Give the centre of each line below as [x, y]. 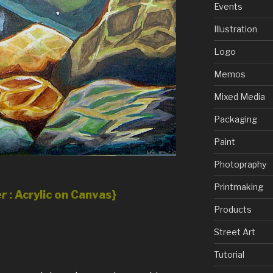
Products [232, 210]
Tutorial [229, 255]
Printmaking [238, 187]
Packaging [235, 119]
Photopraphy [240, 165]
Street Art [234, 232]
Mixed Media [239, 97]
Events [228, 7]
